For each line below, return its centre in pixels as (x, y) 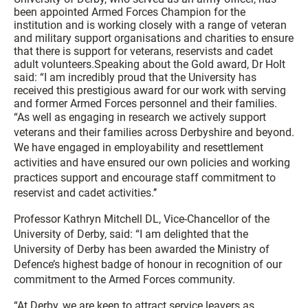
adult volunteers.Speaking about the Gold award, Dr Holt (150, 65)
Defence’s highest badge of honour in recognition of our (148, 265)
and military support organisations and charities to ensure (154, 38)
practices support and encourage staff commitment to (145, 178)
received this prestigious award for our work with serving (150, 91)
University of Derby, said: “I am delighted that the (131, 234)
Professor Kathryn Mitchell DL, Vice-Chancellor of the (142, 219)
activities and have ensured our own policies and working (152, 163)
